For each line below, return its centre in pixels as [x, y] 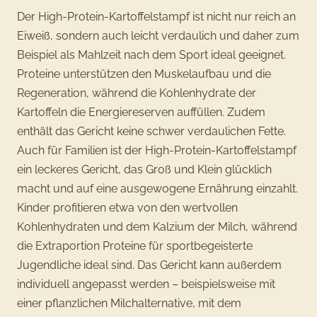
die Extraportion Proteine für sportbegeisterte [135, 246]
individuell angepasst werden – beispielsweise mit [146, 284]
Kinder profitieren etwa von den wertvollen [127, 207]
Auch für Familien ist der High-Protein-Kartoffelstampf [157, 150]
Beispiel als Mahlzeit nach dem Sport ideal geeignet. [151, 54]
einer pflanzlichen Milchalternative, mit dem [129, 303]
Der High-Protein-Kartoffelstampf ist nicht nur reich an [156, 16]
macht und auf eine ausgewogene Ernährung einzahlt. [157, 188]
